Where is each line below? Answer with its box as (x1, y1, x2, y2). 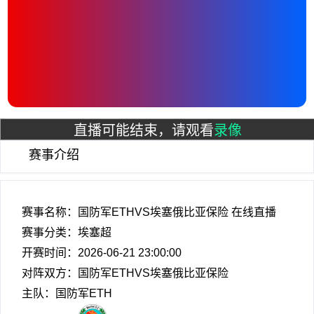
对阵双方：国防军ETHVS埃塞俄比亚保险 (22, 267, 228, 279)
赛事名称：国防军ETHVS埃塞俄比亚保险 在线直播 (22, 206, 276, 218)
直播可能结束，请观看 (74, 123, 214, 138)
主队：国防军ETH (22, 287, 112, 299)
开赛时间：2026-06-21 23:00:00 (22, 247, 182, 259)
